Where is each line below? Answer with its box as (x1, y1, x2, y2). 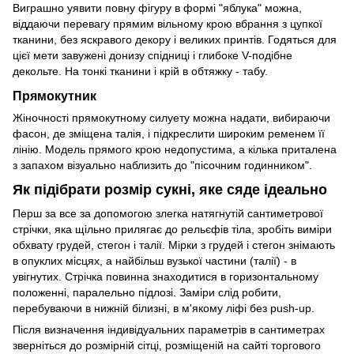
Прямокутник (13, 88, 96, 103)
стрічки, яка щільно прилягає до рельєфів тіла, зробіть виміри (13, 222, 332, 235)
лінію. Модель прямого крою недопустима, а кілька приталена (13, 143, 337, 156)
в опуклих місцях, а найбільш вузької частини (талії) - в (13, 254, 296, 267)
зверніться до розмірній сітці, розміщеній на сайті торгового (13, 338, 321, 352)
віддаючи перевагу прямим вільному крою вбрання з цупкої (13, 17, 322, 31)
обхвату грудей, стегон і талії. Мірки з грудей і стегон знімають (13, 238, 335, 251)
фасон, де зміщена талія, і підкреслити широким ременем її (13, 127, 325, 140)
